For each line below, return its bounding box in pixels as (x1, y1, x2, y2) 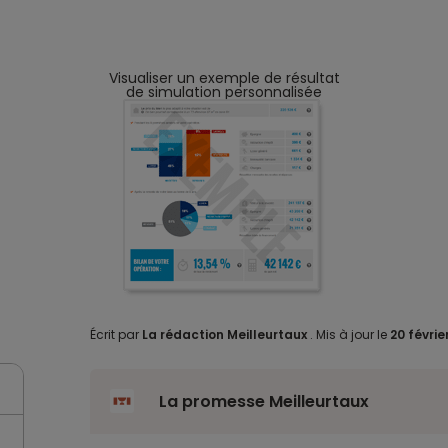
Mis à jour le (312, 325, 390, 343)
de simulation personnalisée (126, 81, 322, 102)
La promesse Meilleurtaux (158, 389, 369, 413)
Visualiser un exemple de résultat (108, 67, 340, 88)
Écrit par (89, 325, 142, 343)
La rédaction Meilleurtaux (141, 325, 307, 343)
